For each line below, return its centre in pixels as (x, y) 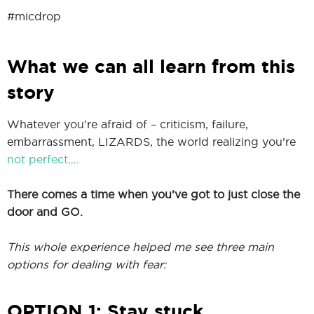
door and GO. (45, 211)
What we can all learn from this (151, 66)
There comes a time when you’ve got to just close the (153, 194)
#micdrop (34, 16)
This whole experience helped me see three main (141, 246)
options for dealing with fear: (87, 264)
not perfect (37, 159)
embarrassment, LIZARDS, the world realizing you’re (151, 141)
